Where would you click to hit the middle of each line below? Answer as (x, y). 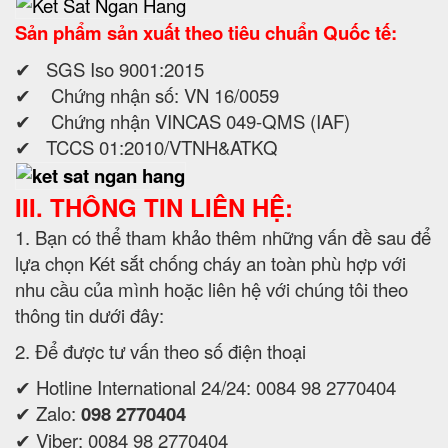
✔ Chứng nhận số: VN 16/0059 (147, 94)
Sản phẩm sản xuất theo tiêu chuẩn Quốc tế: (206, 32)
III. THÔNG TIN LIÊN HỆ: (154, 206)
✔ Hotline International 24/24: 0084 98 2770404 (205, 386)
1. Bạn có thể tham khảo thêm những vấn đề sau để (223, 236)
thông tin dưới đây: (89, 314)
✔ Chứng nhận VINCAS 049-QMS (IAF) (182, 120)
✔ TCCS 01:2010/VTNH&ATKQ (146, 146)
